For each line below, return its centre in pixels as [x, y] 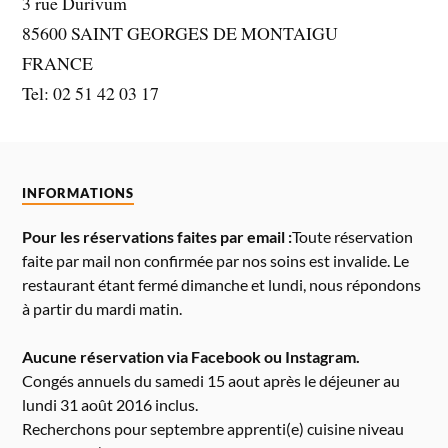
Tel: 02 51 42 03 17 [91, 93]
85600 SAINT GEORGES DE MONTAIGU [180, 33]
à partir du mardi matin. [102, 308]
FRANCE [58, 63]
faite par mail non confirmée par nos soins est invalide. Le [216, 260]
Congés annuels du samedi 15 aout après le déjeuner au [211, 380]
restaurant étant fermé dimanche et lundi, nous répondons [222, 284]
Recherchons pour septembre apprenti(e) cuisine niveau [213, 428]
